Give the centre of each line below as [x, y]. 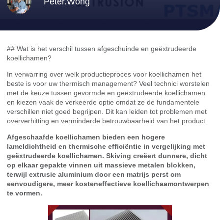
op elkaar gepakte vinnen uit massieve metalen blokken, [101, 165]
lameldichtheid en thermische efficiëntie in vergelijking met [106, 147]
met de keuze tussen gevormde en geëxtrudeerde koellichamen [106, 93]
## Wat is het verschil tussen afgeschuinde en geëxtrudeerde [102, 48]
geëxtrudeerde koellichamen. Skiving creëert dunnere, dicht [107, 156]
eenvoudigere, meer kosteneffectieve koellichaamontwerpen [108, 184]
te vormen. [25, 193]
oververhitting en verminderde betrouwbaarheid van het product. [107, 121]
